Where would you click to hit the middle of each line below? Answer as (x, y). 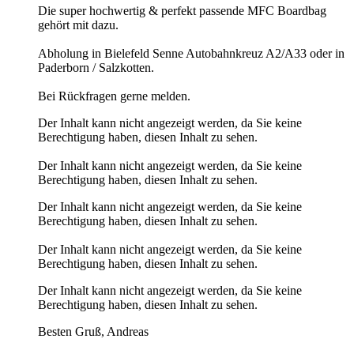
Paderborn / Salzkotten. (96, 67)
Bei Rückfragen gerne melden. (114, 96)
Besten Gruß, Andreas (93, 331)
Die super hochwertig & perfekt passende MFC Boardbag (182, 10)
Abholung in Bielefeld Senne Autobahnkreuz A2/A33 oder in (191, 53)
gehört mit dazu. (78, 24)
